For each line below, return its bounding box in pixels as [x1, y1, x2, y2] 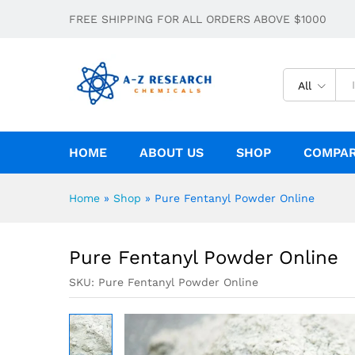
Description [59, 17, 122, 31]
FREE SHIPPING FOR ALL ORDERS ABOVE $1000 [69, 13, 326, 25]
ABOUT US [139, 144, 204, 160]
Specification [141, 17, 213, 31]
